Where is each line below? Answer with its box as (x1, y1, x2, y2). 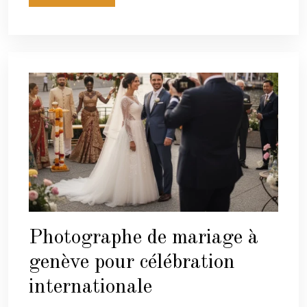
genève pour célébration (29, 251, 235, 273)
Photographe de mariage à (29, 227, 258, 248)
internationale (29, 276, 152, 297)
